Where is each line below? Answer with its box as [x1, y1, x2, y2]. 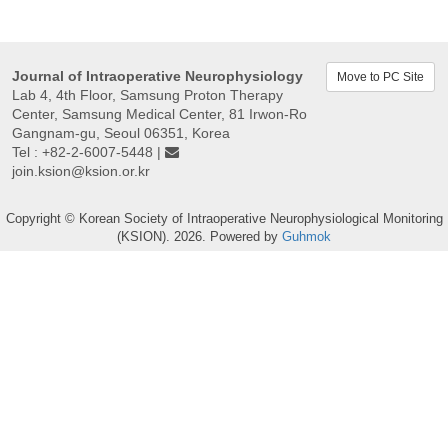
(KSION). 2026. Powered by [117, 229, 282, 245]
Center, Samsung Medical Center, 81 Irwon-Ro [12, 106, 307, 123]
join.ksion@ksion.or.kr [12, 163, 150, 180]
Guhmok [282, 229, 331, 245]
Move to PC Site [337, 70, 424, 85]
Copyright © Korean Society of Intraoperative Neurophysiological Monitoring [5, 211, 443, 227]
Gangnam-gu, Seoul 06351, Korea [12, 125, 230, 142]
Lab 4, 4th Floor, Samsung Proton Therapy [12, 87, 283, 104]
